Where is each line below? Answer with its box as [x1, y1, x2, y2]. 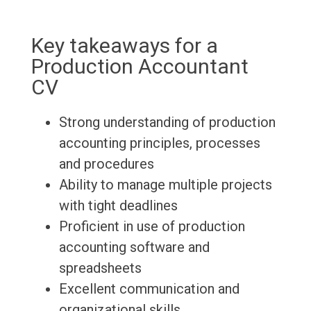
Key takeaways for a [31, 33, 218, 58]
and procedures [58, 155, 154, 173]
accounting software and [58, 239, 210, 256]
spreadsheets [58, 260, 142, 277]
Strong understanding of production [58, 114, 276, 131]
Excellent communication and [58, 280, 239, 298]
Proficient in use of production [58, 218, 245, 235]
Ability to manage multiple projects [58, 176, 272, 194]
